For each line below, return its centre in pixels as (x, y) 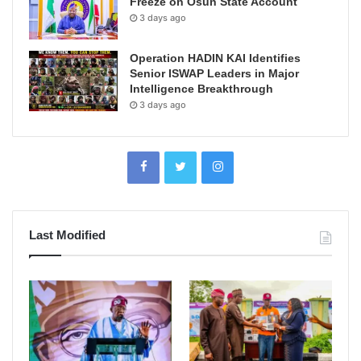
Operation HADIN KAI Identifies (215, 58)
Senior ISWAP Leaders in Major (214, 74)
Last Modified (67, 235)
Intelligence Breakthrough (201, 89)
